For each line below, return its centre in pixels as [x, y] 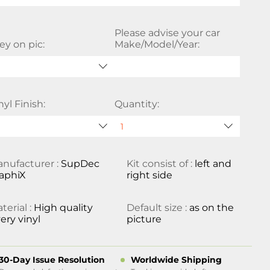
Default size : [158, 208]
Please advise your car [167, 33]
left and [213, 164]
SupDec [80, 164]
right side [149, 175]
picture [144, 219]
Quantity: [137, 104]
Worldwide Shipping [176, 260]
